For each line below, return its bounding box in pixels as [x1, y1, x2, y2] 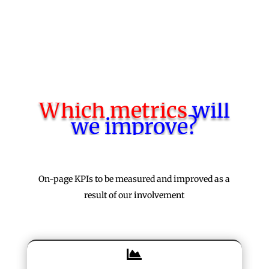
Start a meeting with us [53, 11, 134, 19]
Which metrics [38, 97, 187, 124]
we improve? [71, 113, 198, 140]
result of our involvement [84, 189, 185, 201]
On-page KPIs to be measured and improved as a [38, 173, 231, 184]
